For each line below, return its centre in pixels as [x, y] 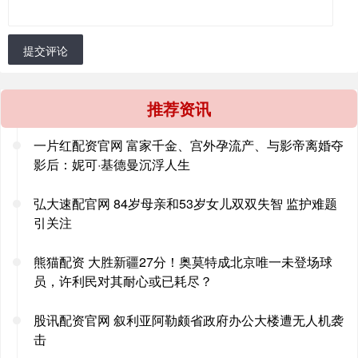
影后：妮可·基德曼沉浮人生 [112, 164]
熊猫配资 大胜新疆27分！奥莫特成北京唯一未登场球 [183, 261]
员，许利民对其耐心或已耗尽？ [123, 280]
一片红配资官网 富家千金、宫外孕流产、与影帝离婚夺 [189, 145]
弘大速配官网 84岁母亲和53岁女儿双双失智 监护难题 [185, 203]
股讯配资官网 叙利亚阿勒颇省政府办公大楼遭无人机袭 [189, 320]
